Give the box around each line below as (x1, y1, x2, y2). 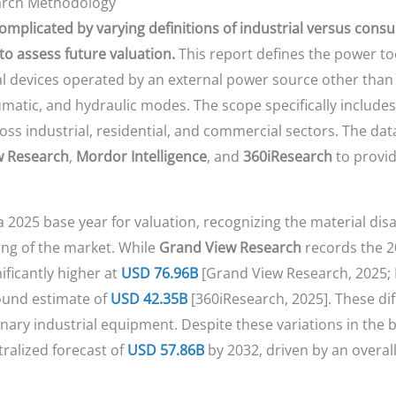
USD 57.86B (126, 340, 204, 361)
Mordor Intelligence (75, 147, 207, 167)
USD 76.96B (120, 263, 198, 284)
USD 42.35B (110, 289, 187, 309)
